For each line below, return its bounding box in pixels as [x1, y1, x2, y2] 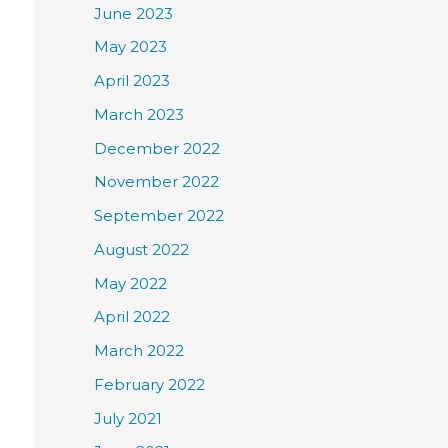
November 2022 [94, 172, 219, 192]
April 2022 [94, 307, 170, 327]
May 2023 [94, 37, 167, 57]
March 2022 [94, 341, 184, 361]
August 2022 [94, 239, 189, 259]
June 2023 [94, 3, 173, 23]
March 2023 [94, 104, 184, 124]
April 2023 [94, 71, 170, 91]
